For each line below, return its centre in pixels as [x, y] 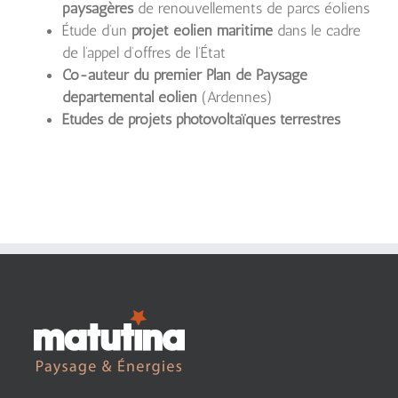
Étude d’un [97, 30]
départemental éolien [130, 97]
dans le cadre [317, 30]
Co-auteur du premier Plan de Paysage [185, 75]
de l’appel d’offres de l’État [144, 52]
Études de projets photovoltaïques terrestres [201, 119]
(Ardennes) [235, 97]
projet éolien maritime [202, 30]
